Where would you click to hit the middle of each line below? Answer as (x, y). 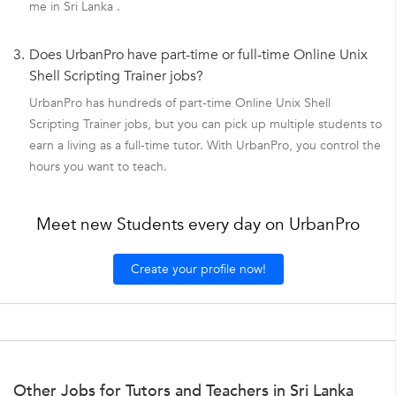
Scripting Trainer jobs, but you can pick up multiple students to (206, 125)
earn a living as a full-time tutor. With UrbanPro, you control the (205, 146)
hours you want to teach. (98, 167)
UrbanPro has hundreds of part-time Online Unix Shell (180, 103)
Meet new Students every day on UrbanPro (198, 225)
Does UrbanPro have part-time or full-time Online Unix (198, 55)
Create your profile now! (198, 270)
